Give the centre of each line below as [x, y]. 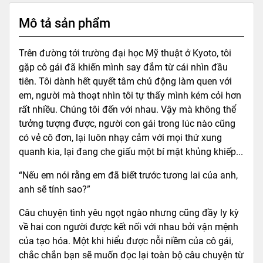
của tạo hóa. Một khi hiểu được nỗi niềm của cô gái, [126, 241]
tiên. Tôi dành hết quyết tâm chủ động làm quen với [125, 81]
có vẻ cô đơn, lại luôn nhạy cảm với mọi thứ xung [120, 137]
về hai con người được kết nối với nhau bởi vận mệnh [129, 227]
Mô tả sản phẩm [65, 23]
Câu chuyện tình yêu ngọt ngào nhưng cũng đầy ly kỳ [129, 213]
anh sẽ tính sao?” [55, 189]
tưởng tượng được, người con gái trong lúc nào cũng [127, 123]
